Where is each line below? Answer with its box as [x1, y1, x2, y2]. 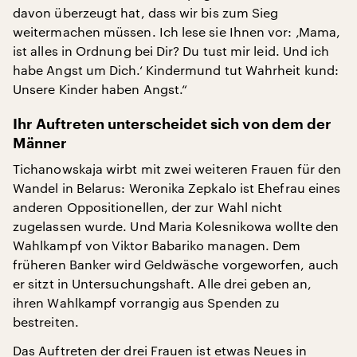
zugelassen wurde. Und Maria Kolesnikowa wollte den [13, 218, 339, 233]
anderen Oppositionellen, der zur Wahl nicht [13, 198, 283, 214]
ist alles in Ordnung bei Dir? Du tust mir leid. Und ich [13, 42, 330, 58]
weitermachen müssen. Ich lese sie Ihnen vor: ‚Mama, [13, 23, 341, 39]
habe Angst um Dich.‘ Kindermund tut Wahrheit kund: [13, 61, 339, 77]
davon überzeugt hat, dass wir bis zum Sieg [13, 4, 279, 20]
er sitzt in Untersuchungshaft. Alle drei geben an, [13, 275, 312, 291]
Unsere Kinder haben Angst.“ [13, 80, 188, 96]
